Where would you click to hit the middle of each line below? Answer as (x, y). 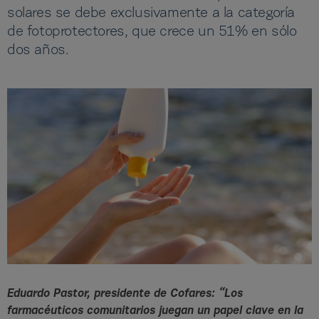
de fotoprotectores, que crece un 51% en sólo (152, 32)
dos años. (38, 51)
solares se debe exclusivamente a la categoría (151, 14)
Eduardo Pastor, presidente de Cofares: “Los (125, 294)
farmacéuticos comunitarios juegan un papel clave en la (155, 312)
